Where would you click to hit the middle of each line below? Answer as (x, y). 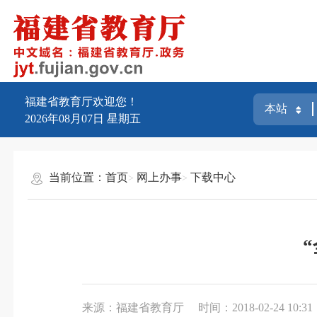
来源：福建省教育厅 (133, 307)
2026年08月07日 (64, 118)
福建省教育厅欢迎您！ (81, 101)
